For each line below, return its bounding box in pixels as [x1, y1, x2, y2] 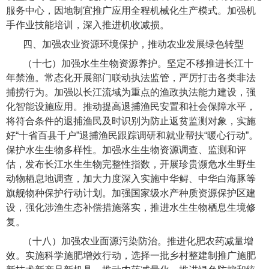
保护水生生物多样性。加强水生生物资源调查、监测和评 [6, 145, 246, 156]
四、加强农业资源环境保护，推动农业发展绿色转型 [23, 39, 244, 50]
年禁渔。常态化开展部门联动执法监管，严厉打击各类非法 [6, 73, 256, 83]
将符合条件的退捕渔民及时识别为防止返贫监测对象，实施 [6, 116, 256, 127]
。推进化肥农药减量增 [157, 236, 254, 247]
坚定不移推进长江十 [167, 58, 254, 69]
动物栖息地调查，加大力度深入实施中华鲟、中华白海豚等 [6, 174, 256, 184]
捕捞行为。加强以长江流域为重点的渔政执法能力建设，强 [6, 87, 256, 98]
